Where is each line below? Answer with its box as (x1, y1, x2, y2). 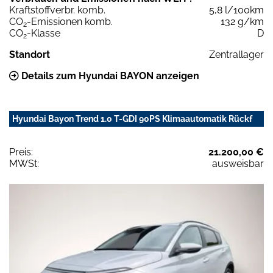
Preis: (9, 146, 33, 158)
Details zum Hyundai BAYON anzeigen (19, 69, 199, 82)
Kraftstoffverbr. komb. (9, 4, 105, 16)
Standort (9, 48, 50, 60)
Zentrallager (209, 48, 264, 60)
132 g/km (221, 15, 264, 27)
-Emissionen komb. (27, 15, 113, 27)
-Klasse (27, 27, 60, 39)
